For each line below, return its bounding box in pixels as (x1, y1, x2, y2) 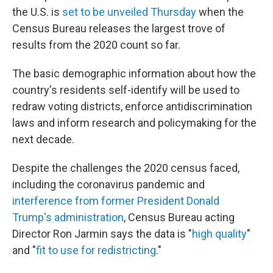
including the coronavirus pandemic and (12, 178, 205, 191)
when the (196, 5, 244, 18)
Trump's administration (12, 211, 124, 224)
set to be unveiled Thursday (62, 5, 196, 18)
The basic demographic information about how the (12, 67, 256, 80)
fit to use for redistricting (36, 244, 156, 257)
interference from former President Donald (12, 194, 219, 207)
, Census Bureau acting (124, 211, 235, 224)
